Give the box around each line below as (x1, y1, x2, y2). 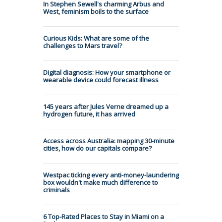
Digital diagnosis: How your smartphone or (43, 67, 170, 77)
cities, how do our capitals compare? (43, 143, 152, 153)
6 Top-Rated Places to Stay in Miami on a (43, 212, 164, 221)
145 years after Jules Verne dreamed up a (43, 102, 168, 111)
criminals (43, 185, 70, 194)
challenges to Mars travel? (43, 41, 122, 50)
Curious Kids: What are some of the (43, 33, 149, 43)
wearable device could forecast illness (43, 75, 159, 84)
